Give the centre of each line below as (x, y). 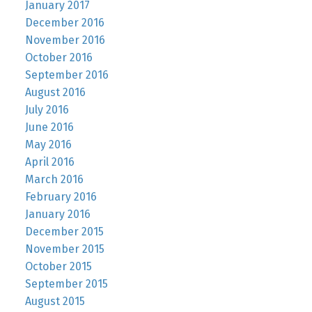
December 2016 (64, 23)
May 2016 (48, 145)
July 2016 (47, 110)
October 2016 (58, 58)
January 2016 (57, 214)
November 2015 (64, 249)
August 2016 (55, 93)
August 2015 (55, 302)
